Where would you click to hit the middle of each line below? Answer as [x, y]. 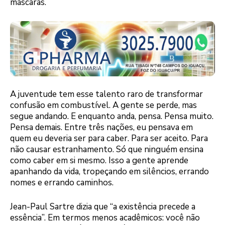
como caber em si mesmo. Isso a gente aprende [99, 161]
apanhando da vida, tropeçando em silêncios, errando [109, 172]
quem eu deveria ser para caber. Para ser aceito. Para [109, 139]
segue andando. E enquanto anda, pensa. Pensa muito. [112, 117]
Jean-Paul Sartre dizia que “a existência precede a [103, 206]
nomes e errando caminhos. [62, 183]
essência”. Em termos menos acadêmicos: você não [105, 217]
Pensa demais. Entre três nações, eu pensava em [101, 128]
